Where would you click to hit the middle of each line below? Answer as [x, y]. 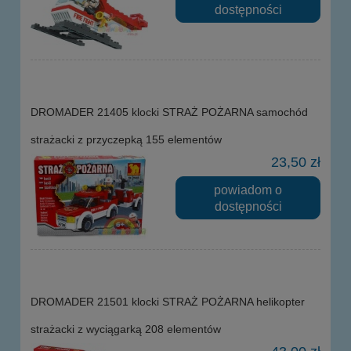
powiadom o [248, 189]
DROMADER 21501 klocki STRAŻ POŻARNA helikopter [168, 302]
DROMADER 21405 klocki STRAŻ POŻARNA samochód [169, 112]
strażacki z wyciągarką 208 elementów [126, 329]
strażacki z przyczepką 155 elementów [126, 140]
